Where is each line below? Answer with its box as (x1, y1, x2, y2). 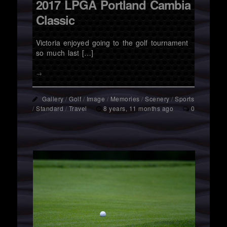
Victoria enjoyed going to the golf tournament (36, 37, 188, 48)
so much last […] (36, 48, 94, 58)
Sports (175, 94, 194, 103)
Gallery (42, 94, 64, 103)
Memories (110, 94, 140, 103)
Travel (68, 104, 87, 113)
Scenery (145, 94, 170, 103)
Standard (36, 104, 63, 113)
